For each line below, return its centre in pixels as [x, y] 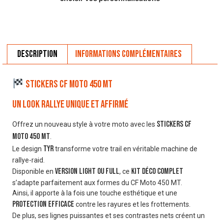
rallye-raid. [28, 160]
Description [37, 54]
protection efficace [43, 204]
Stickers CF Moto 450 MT [69, 84]
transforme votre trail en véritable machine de [125, 149]
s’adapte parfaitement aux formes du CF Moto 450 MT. [97, 182]
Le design [28, 149]
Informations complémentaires [128, 54]
